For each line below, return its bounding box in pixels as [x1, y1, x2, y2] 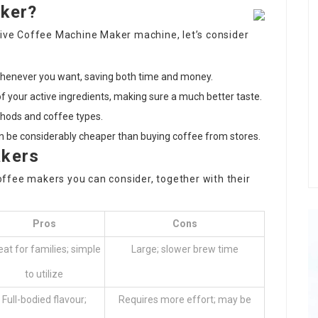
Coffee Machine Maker [17, 28, 132, 40]
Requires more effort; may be [118, 293, 251, 305]
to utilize [25, 268, 63, 280]
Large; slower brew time [131, 243, 238, 255]
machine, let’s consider [131, 28, 249, 40]
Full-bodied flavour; [1, 293, 87, 305]
